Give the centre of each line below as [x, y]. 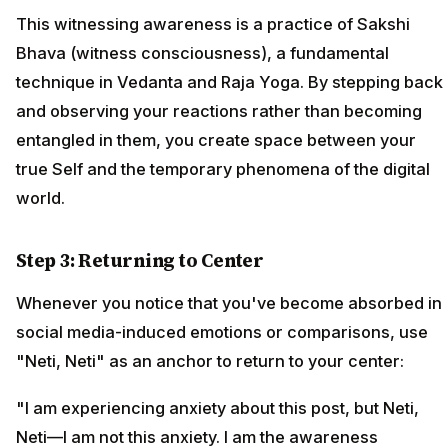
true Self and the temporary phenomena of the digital [223, 168]
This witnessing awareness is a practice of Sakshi [213, 23]
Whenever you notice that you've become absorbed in [229, 303]
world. [40, 197]
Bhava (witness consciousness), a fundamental [202, 52]
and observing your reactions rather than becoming [219, 110]
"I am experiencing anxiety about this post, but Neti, [217, 407]
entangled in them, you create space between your [216, 139]
